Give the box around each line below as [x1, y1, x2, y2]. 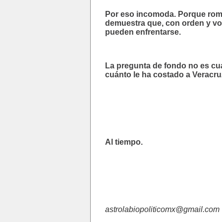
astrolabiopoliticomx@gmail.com [105, 205, 220, 214]
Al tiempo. [105, 138, 143, 146]
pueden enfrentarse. [105, 28, 181, 36]
